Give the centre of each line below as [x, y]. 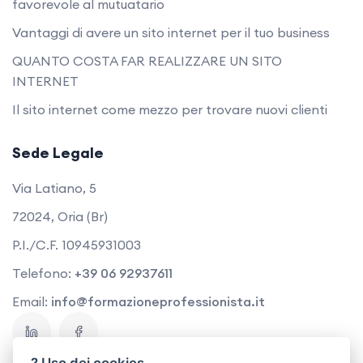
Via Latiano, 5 [54, 188]
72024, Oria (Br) [60, 217]
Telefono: [43, 273]
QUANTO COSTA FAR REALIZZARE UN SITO [147, 61]
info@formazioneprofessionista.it [158, 302]
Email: [32, 302]
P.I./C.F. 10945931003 [77, 245]
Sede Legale [58, 153]
